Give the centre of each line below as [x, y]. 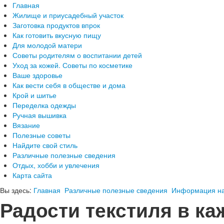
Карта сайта [32, 175]
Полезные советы [41, 135]
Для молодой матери [47, 45]
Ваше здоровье [37, 75]
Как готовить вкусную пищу [57, 35]
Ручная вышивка [39, 115]
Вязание [26, 125]
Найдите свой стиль [45, 145]
